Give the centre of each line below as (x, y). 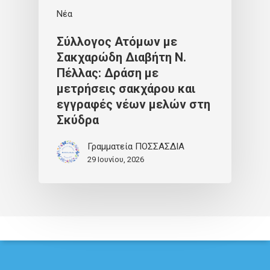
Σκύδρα (78, 120)
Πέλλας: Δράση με (108, 73)
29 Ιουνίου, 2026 (116, 159)
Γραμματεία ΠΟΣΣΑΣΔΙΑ (136, 146)
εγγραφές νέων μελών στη (133, 104)
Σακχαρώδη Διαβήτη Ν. (121, 57)
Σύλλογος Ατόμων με (117, 41)
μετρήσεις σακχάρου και (126, 88)
